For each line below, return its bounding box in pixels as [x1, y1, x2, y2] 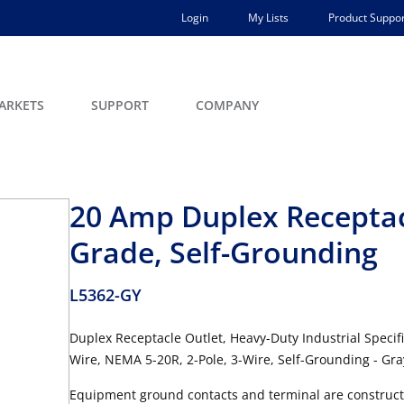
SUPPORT [91, 96, 149, 114]
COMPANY [196, 96, 259, 114]
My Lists [248, 10, 289, 25]
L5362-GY [69, 284, 142, 306]
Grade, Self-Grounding [69, 233, 378, 271]
